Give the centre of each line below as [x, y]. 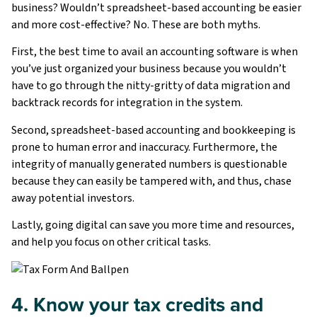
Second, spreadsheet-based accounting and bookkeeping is [154, 130]
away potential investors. [73, 198]
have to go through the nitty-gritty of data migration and [151, 86]
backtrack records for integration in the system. [127, 103]
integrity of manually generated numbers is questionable [149, 164]
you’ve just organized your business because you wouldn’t [149, 69]
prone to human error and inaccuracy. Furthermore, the [144, 147]
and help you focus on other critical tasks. [111, 242]
